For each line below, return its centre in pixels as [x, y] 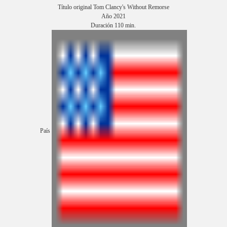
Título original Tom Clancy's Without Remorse [113, 7]
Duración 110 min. [113, 25]
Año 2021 [113, 16]
